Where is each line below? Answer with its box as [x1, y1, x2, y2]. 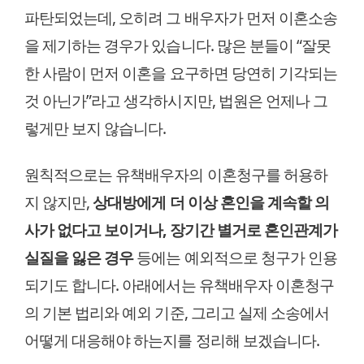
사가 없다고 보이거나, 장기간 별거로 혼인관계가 [24, 218, 338, 240]
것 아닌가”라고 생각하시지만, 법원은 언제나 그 [24, 89, 328, 111]
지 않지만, [24, 190, 93, 213]
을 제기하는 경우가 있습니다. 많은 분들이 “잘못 [24, 33, 331, 56]
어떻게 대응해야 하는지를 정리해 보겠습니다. [24, 328, 319, 351]
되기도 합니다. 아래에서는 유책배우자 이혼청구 [24, 273, 334, 296]
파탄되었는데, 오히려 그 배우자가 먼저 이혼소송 [24, 6, 338, 28]
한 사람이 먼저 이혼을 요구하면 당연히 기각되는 [24, 61, 338, 84]
